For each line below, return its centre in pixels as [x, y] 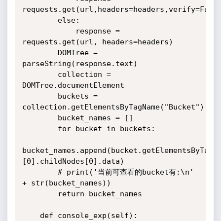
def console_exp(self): [31, 216]
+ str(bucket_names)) [66, 183]
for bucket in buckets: [40, 129]
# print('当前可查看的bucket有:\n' [40, 172]
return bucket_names [40, 194]
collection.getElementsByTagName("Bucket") [113, 107]
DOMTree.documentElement [73, 85]
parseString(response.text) [80, 64]
